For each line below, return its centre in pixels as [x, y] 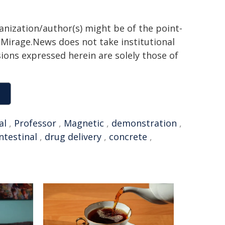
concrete [128, 137]
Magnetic [84, 123]
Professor [35, 123]
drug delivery [73, 137]
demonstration [144, 123]
